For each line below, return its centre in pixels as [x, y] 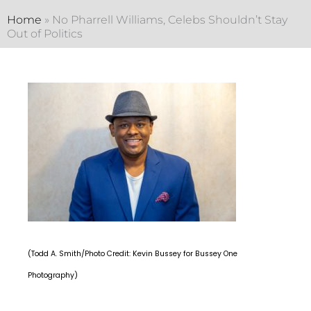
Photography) [53, 276]
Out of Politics [45, 33]
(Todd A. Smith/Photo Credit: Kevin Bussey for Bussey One [133, 254]
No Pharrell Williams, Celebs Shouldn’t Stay [170, 19]
